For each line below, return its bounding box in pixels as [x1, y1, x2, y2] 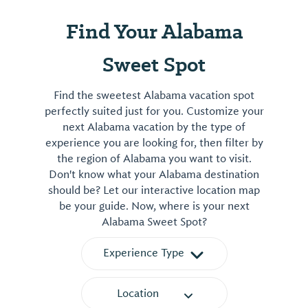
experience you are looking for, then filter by [45, 136, 263, 151]
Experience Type [102, 246, 184, 261]
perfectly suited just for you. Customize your [44, 104, 264, 119]
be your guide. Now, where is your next [58, 199, 250, 214]
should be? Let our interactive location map [48, 184, 260, 198]
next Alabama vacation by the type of [63, 120, 245, 135]
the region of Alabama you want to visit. [56, 152, 252, 166]
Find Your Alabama [65, 17, 243, 46]
